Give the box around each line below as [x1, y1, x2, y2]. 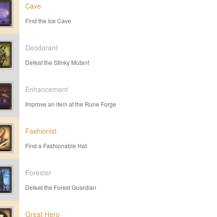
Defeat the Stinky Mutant [25, 58, 89, 66]
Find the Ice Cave [25, 16, 71, 25]
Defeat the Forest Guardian [25, 183, 96, 191]
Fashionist [25, 126, 57, 136]
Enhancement [25, 84, 68, 94]
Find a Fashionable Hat [25, 141, 87, 150]
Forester [25, 168, 51, 177]
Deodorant [25, 43, 58, 52]
